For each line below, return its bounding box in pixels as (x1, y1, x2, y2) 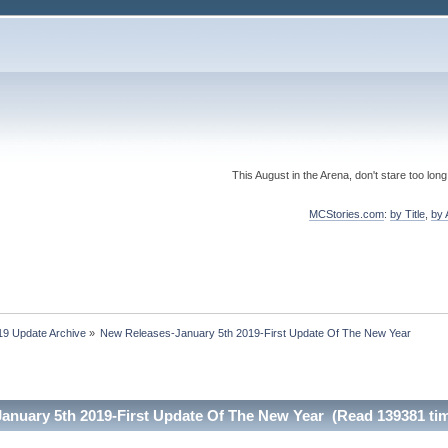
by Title (389, 208, 425, 220)
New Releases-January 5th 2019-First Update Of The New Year (100, 326, 412, 339)
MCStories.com (308, 208, 384, 220)
